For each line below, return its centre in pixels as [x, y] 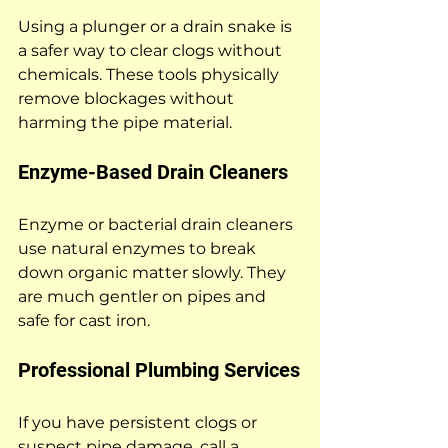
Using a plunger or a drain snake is [157, 26]
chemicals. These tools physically [150, 74]
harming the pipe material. [125, 122]
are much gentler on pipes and [144, 296]
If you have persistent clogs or [139, 422]
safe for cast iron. [84, 320]
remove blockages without [128, 98]
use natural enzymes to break [139, 248]
